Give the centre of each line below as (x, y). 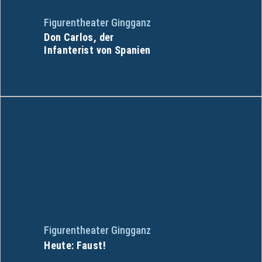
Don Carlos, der (79, 37)
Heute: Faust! (75, 245)
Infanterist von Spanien (97, 50)
